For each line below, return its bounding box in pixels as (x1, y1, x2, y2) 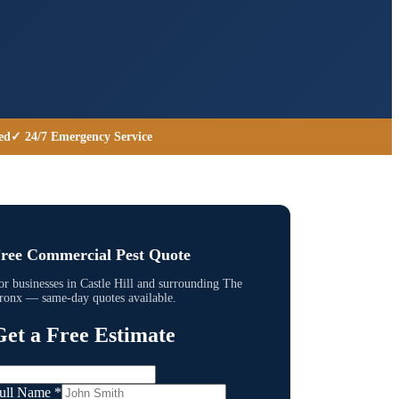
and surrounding (134, 276, 223, 290)
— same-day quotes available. (22, 290, 176, 305)
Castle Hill (80, 276, 134, 290)
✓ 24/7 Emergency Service (10, 129, 152, 143)
